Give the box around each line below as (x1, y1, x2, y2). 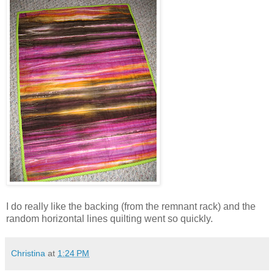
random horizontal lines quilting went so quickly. (6, 213, 213, 224)
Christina (11, 248, 45, 258)
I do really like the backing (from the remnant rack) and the (6, 201, 256, 212)
